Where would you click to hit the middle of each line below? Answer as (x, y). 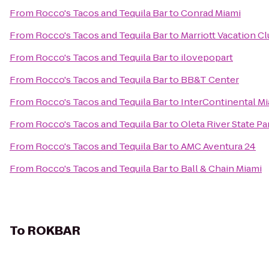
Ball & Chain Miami (221, 168)
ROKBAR (54, 231)
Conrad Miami (211, 13)
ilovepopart (207, 57)
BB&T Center (210, 80)
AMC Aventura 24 (218, 146)
